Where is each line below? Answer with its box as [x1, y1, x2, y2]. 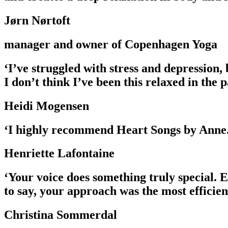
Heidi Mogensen [4, 99, 89, 112]
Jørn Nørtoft [4, 13, 70, 27]
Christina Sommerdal [4, 208, 117, 222]
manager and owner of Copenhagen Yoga [4, 37, 217, 51]
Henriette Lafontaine [4, 147, 115, 160]
